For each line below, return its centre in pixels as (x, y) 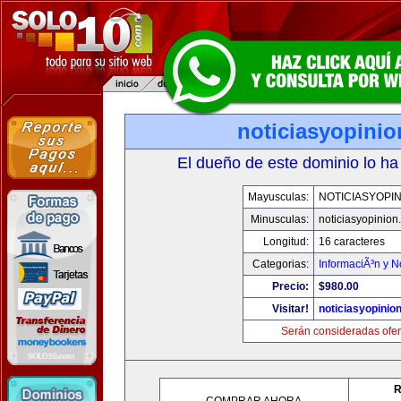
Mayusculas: (278, 197)
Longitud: (286, 242)
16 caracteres (352, 242)
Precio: (290, 286)
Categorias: (281, 264)
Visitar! (290, 309)
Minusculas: (280, 219)
